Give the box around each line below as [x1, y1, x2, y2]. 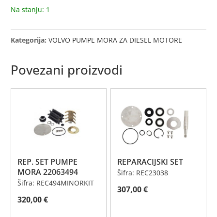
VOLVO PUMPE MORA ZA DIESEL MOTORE [48, 35, 183, 45]
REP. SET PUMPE [17, 156, 78, 168]
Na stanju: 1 [11, 4, 50, 14]
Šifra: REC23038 [117, 168, 169, 178]
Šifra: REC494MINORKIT [17, 178, 94, 188]
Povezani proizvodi [11, 61, 123, 78]
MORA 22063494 [17, 167, 78, 178]
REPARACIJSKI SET [117, 156, 184, 168]
